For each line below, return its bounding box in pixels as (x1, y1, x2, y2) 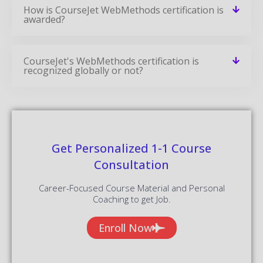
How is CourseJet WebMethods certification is (23, 3, 224, 16)
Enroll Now (98, 220, 152, 235)
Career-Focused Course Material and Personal (38, 181, 225, 194)
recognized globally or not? (23, 63, 143, 77)
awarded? (23, 12, 65, 26)
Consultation (94, 156, 169, 173)
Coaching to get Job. (92, 193, 171, 205)
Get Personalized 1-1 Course (52, 140, 211, 156)
